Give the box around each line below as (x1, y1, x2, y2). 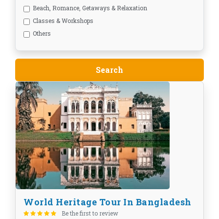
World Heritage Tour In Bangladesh (23, 196, 192, 208)
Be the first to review (62, 209, 118, 218)
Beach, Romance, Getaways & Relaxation (33, 4, 147, 12)
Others (33, 29, 51, 38)
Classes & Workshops (33, 17, 93, 25)
